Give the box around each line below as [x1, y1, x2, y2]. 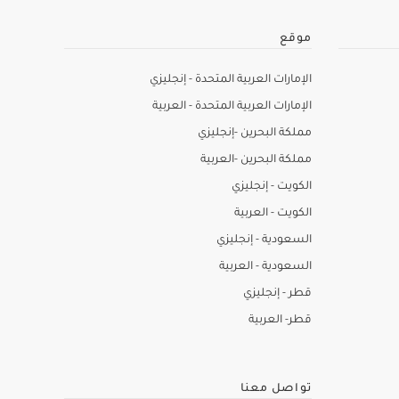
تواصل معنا [240, 383, 312, 395]
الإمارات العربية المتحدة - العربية [151, 101, 312, 113]
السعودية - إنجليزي [216, 234, 312, 247]
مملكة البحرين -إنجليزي [197, 127, 312, 140]
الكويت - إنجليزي [231, 181, 312, 193]
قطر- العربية [248, 314, 312, 327]
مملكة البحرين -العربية [199, 154, 312, 167]
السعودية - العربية [218, 261, 312, 273]
